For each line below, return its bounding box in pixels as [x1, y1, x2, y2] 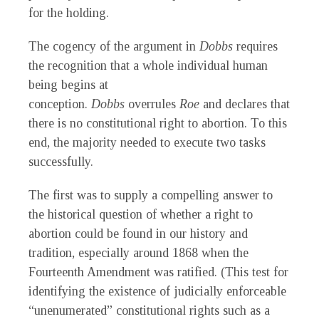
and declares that [203, 97, 290, 112]
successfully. [28, 155, 93, 169]
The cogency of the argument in [28, 39, 199, 54]
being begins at [28, 78, 108, 93]
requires [236, 39, 278, 54]
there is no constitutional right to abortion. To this [28, 116, 287, 131]
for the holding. [28, 6, 109, 21]
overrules [128, 97, 179, 112]
